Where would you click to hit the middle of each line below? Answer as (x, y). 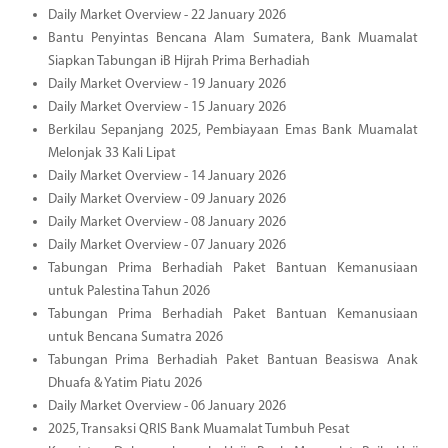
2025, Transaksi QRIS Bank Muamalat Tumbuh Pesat (198, 429)
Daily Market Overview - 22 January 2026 (166, 15)
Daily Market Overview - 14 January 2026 (166, 176)
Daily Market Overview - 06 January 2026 (166, 406)
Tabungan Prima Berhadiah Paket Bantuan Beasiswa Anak (232, 360)
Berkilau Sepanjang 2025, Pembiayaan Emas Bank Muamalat (232, 130)
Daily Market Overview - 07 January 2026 (166, 245)
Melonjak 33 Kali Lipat (111, 153)
